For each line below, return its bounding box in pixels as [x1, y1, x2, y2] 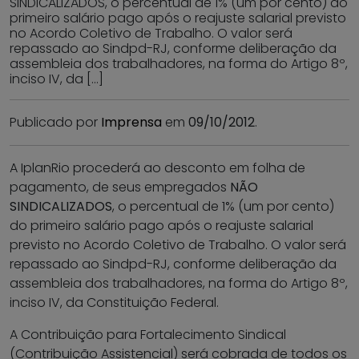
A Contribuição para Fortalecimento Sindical [10, 325, 286, 345]
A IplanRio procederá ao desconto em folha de [10, 159, 305, 178]
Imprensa [101, 113, 162, 132]
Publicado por [10, 113, 101, 132]
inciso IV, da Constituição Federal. [10, 293, 219, 313]
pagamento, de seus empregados [10, 178, 230, 197]
